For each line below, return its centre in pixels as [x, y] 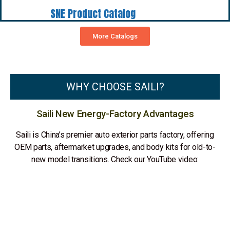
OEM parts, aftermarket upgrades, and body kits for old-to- [115, 147]
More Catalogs [115, 36]
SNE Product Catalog [93, 13]
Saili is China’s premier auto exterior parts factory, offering [115, 135]
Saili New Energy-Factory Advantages [115, 114]
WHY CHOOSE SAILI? [115, 87]
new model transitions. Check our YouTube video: [115, 159]
